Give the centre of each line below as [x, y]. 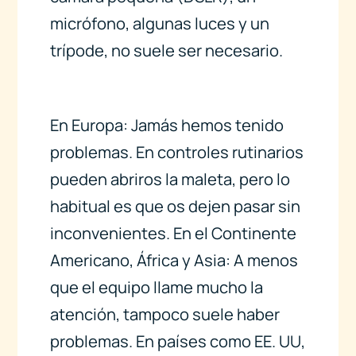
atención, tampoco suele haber [164, 315]
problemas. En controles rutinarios [176, 153]
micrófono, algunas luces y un [159, 23]
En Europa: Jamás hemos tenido [166, 126]
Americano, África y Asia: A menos [174, 261]
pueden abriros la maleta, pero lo [170, 180]
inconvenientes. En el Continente [173, 234]
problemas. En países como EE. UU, [177, 342]
